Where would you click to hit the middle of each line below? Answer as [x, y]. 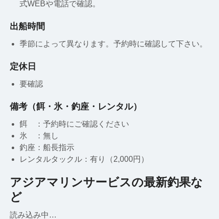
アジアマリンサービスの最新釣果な [106, 182]
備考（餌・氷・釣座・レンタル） [76, 106]
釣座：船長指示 [47, 147]
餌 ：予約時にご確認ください [74, 124]
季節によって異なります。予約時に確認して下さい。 [113, 44]
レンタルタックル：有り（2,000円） [84, 159]
